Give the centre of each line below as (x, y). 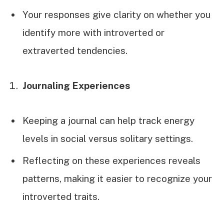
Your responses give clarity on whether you (116, 14)
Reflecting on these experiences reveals (111, 161)
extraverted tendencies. (75, 50)
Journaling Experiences (76, 85)
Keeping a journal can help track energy (108, 120)
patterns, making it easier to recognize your (117, 179)
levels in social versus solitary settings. (108, 138)
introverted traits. (61, 197)
